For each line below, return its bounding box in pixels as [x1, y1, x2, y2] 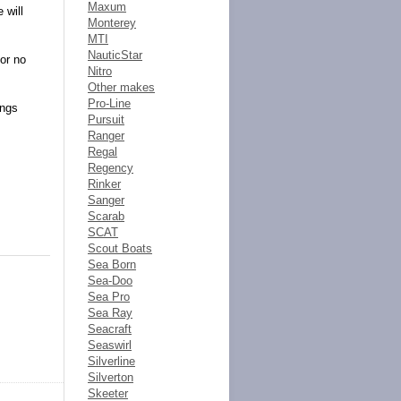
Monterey [88, 16, 136, 30]
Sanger [88, 193, 124, 207]
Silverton [88, 371, 133, 384]
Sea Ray [88, 306, 132, 320]
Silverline [88, 354, 135, 368]
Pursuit [88, 113, 124, 126]
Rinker [88, 177, 121, 191]
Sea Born [88, 258, 136, 271]
